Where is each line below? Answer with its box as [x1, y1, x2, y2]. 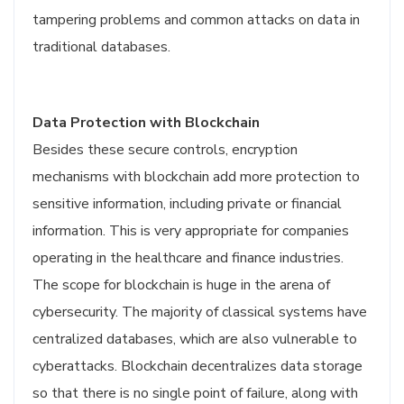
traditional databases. [32, 37, 170, 57]
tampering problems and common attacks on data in [32, 10, 360, 30]
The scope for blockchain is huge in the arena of [32, 275, 330, 295]
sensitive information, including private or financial [32, 194, 342, 214]
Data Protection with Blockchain [32, 113, 260, 133]
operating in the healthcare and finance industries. [32, 248, 344, 268]
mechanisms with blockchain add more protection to [32, 167, 360, 187]
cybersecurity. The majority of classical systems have [32, 302, 367, 322]
